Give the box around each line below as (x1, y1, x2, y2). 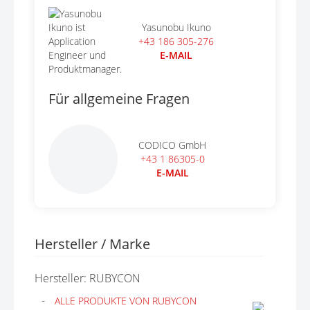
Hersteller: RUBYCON (35, 271, 140, 286)
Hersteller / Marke (35, 235, 150, 253)
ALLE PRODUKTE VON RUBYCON (55, 294, 197, 307)
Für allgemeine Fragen (48, 89, 190, 108)
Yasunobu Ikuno (141, 21, 211, 34)
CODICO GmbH (138, 138, 206, 152)
